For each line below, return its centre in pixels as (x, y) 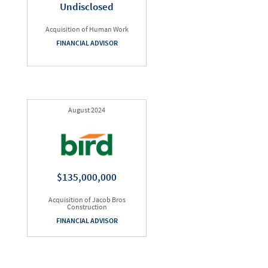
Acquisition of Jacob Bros (87, 200)
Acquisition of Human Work (87, 29)
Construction (87, 207)
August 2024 (87, 110)
